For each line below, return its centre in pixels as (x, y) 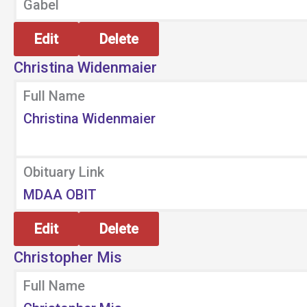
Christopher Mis (68, 257)
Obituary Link (64, 172)
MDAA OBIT (60, 195)
